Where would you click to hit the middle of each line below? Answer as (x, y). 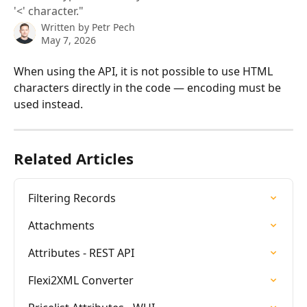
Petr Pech (113, 27)
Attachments (61, 225)
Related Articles (74, 158)
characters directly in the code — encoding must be (149, 88)
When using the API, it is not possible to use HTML (145, 71)
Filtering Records (72, 198)
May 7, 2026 (69, 40)
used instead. (48, 104)
